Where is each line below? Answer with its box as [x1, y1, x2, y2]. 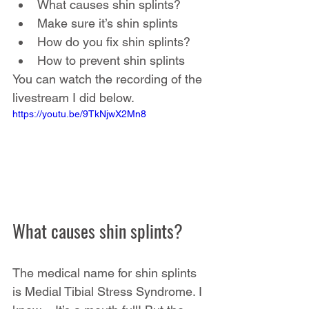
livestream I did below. [12, 90, 134, 106]
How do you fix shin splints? [37, 34, 190, 50]
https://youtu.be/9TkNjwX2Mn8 [12, 108, 146, 120]
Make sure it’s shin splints [37, 16, 178, 31]
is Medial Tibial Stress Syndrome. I [12, 284, 206, 299]
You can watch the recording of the [12, 72, 206, 87]
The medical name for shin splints [12, 266, 200, 281]
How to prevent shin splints [37, 53, 185, 68]
